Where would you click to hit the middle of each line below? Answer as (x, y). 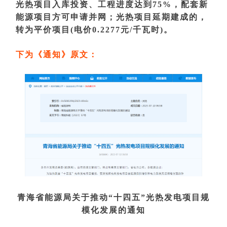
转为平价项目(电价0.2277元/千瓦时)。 (94, 30)
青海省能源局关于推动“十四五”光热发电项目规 (113, 198)
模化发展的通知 (113, 210)
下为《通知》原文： (57, 54)
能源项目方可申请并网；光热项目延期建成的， (111, 17)
